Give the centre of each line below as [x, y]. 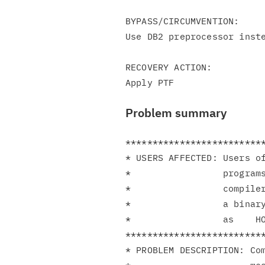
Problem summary [176, 113]
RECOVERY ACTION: [169, 67]
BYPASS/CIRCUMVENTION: [182, 21]
